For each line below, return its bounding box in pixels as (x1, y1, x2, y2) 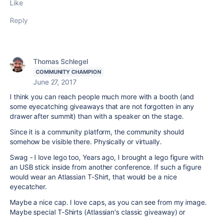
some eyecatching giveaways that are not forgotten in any (10, 102, 195, 110)
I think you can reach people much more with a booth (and (10, 92, 195, 101)
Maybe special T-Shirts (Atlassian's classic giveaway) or (10, 208, 186, 216)
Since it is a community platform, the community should (10, 128, 184, 136)
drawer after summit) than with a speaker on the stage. (10, 112, 184, 120)
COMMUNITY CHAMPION (36, 68, 101, 75)
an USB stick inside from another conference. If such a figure (10, 163, 201, 171)
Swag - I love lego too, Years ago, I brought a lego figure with (10, 153, 203, 161)
